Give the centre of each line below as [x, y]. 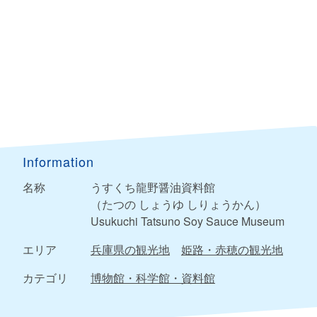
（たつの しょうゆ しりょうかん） [178, 204]
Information [58, 162]
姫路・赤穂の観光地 [232, 250]
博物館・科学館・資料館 [153, 278]
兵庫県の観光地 [130, 250]
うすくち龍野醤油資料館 [153, 188]
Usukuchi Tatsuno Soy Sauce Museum [188, 221]
